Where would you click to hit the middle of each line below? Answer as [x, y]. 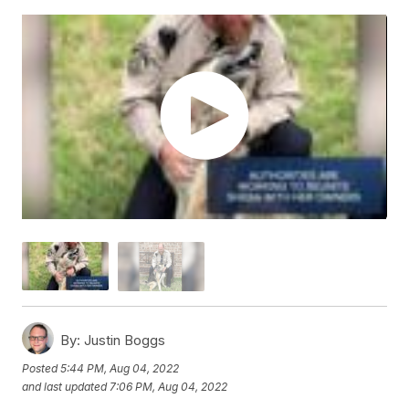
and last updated [65, 386]
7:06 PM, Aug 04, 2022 [169, 386]
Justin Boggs [123, 340]
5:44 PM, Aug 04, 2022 [120, 368]
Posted [42, 368]
